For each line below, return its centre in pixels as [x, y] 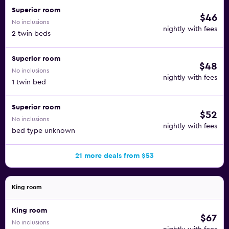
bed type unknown [43, 131]
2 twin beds [31, 34]
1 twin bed [29, 82]
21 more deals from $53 [114, 156]
